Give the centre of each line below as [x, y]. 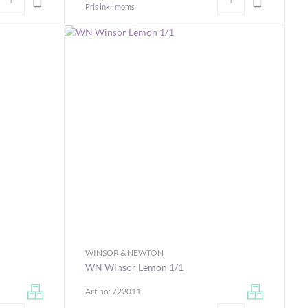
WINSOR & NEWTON [124, 253]
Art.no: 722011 [113, 291]
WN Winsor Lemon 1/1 [134, 267]
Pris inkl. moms [110, 6]
